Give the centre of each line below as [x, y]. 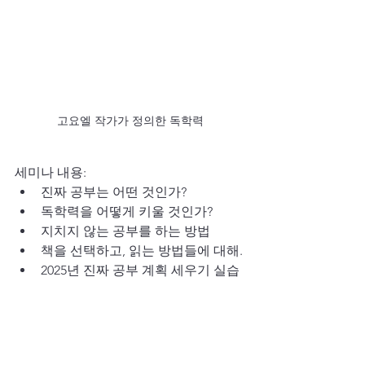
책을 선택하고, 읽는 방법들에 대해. [142, 250]
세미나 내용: [51, 172]
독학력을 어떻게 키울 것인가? [127, 211]
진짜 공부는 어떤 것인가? [114, 191]
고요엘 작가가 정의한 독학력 [130, 120]
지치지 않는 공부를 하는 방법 [125, 231]
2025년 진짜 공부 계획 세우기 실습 [140, 270]
